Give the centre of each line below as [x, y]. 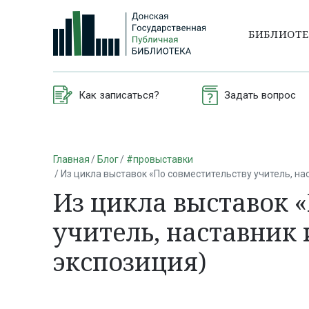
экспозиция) [130, 262]
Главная [71, 159]
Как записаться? [119, 95]
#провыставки [159, 159]
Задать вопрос [260, 95]
